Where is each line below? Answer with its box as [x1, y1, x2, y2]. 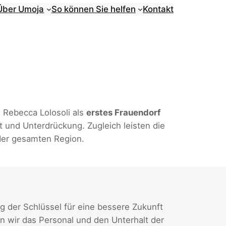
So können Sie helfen [51, 4, 136, 14]
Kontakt [143, 4, 174, 14]
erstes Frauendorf [86, 107, 160, 118]
